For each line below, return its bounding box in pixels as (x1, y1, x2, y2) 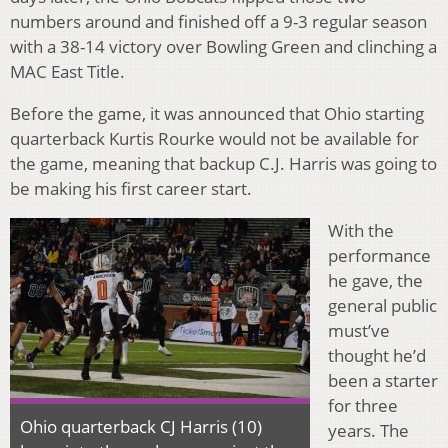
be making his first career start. (10, 176, 256, 200)
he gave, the (328, 268, 423, 292)
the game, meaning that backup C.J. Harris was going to (10, 151, 437, 175)
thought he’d (328, 343, 426, 367)
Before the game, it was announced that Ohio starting (10, 101, 424, 125)
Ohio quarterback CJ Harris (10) (20, 414, 262, 438)
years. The (328, 418, 409, 442)
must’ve (328, 318, 390, 342)
